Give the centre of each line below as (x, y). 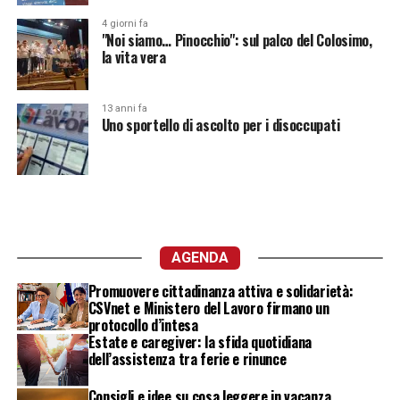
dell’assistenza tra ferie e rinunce (187, 359)
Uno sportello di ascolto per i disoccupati (221, 125)
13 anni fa (124, 108)
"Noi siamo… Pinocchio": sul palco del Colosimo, (237, 40)
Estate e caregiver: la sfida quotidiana (200, 342)
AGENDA (200, 258)
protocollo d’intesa (143, 325)
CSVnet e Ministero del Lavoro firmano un (208, 308)
